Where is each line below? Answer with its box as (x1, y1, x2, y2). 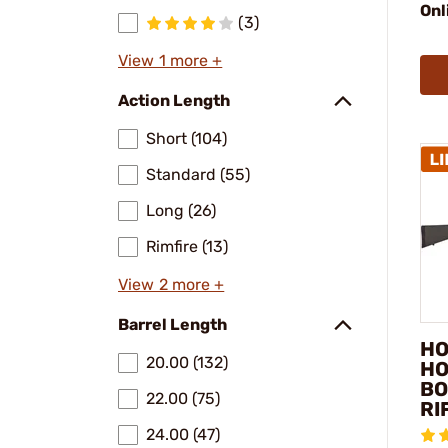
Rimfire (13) (146, 237, 228, 256)
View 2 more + (118, 275, 225, 294)
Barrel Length (118, 315, 227, 334)
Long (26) (146, 201, 216, 220)
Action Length (118, 91, 230, 110)
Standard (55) (146, 165, 250, 184)
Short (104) (146, 129, 227, 148)
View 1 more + (118, 51, 223, 70)
